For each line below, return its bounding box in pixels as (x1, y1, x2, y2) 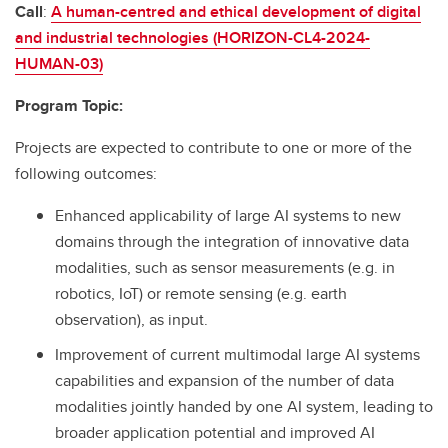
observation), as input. (55, 308, 208, 331)
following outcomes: (15, 162, 157, 185)
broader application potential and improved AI (55, 420, 375, 444)
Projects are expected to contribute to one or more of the (15, 136, 412, 159)
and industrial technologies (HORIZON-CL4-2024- (15, 26, 370, 49)
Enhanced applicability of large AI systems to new (55, 204, 401, 227)
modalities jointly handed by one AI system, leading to (55, 394, 433, 418)
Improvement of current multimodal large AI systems (55, 342, 420, 366)
